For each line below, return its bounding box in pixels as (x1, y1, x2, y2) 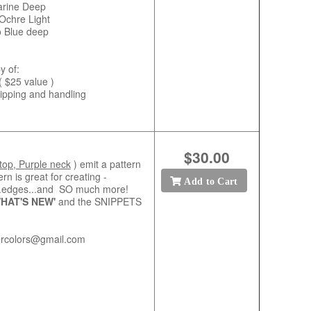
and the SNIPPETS (58, 194, 142, 208)
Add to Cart (181, 176, 238, 186)
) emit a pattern (70, 157, 141, 171)
